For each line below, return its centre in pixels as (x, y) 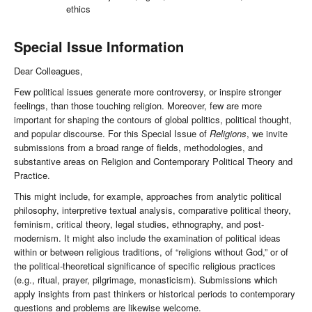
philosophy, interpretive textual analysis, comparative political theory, (153, 210)
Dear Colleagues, (48, 71)
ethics (78, 9)
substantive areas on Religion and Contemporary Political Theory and (153, 162)
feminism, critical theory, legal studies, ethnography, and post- (139, 224)
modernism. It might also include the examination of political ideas (147, 238)
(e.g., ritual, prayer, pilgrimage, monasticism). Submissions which (146, 280)
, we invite (267, 134)
